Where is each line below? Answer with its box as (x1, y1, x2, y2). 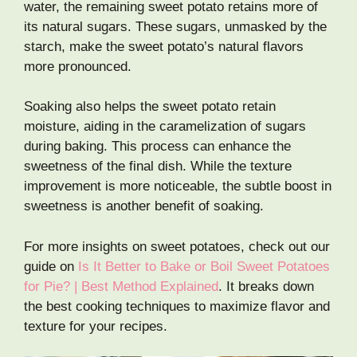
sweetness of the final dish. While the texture (24, 159, 292, 175)
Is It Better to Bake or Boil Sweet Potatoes (78, 258, 330, 274)
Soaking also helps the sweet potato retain (24, 99, 276, 115)
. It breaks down (218, 278, 314, 294)
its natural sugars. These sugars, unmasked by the (24, 18, 327, 34)
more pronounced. (24, 58, 131, 74)
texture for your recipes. (24, 318, 167, 334)
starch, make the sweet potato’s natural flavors (24, 38, 304, 54)
